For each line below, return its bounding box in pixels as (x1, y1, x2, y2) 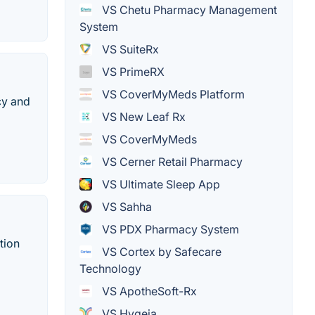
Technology (79, 261, 141, 276)
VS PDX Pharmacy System (99, 221, 239, 236)
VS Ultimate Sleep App (99, 176, 220, 191)
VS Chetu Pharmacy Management (99, 2, 277, 17)
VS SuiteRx (99, 41, 159, 56)
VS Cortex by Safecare (99, 244, 221, 259)
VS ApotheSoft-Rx (99, 283, 197, 298)
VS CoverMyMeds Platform (99, 86, 245, 101)
